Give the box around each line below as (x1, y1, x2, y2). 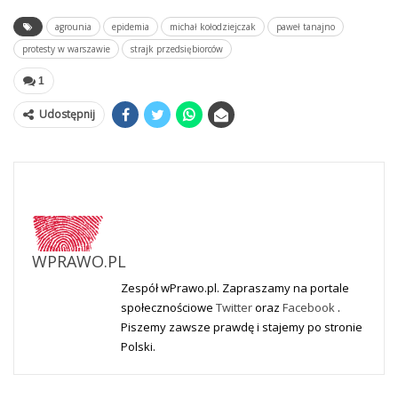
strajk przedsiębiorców (131, 43, 223, 56)
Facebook (283, 299, 338, 316)
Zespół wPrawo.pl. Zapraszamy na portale (121, 280, 349, 297)
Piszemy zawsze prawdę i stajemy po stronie (121, 319, 362, 336)
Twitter (216, 299, 255, 316)
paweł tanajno (276, 20, 335, 34)
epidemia (112, 20, 149, 34)
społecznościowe (121, 299, 216, 316)
